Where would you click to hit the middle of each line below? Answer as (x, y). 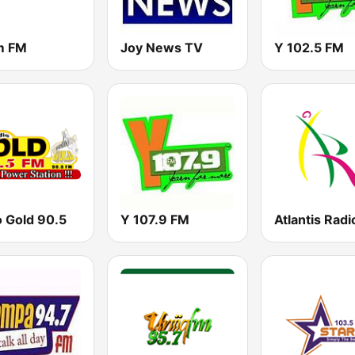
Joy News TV (162, 47)
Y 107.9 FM (155, 219)
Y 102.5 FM (309, 47)
